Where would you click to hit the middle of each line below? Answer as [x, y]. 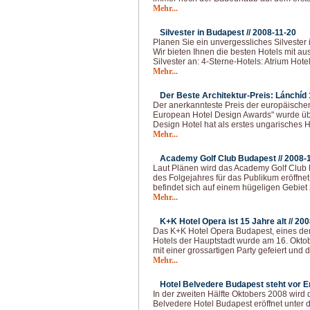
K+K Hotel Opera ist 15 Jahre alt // [227, 221]
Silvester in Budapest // [206, 33]
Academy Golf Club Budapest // [222, 158]
